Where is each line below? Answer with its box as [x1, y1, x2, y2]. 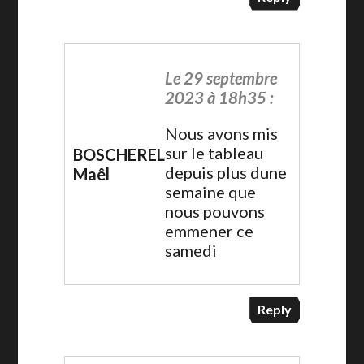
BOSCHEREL [72, 144, 165, 164]
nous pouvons [164, 201, 265, 221]
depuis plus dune [164, 162, 287, 182]
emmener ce [164, 220, 253, 240]
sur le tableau [164, 142, 263, 162]
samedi [164, 240, 217, 260]
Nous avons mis [164, 123, 278, 143]
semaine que [164, 181, 256, 201]
